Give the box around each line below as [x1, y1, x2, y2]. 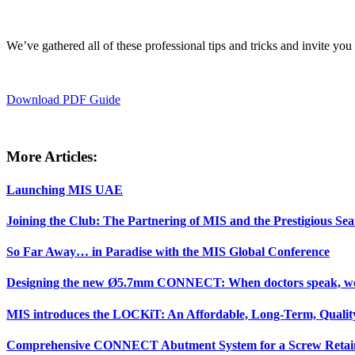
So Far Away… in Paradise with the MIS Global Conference [6, 245, 330, 259]
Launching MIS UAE [6, 182, 123, 197]
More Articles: [6, 148, 97, 166]
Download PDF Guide [6, 92, 120, 106]
